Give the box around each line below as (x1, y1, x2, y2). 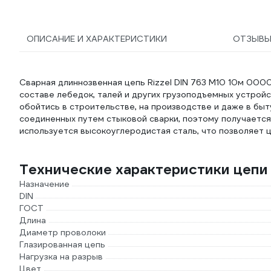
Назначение (19, 178, 70, 189)
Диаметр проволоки (19, 227, 106, 238)
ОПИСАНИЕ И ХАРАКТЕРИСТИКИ (27, 33, 167, 44)
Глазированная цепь (19, 239, 105, 250)
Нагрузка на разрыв (19, 251, 103, 262)
